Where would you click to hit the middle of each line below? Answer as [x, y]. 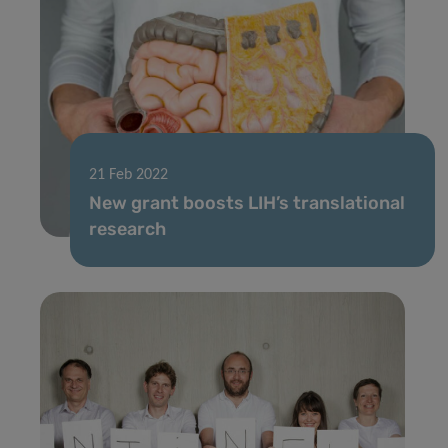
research [127, 228]
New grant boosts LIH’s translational [247, 202]
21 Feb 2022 [128, 174]
